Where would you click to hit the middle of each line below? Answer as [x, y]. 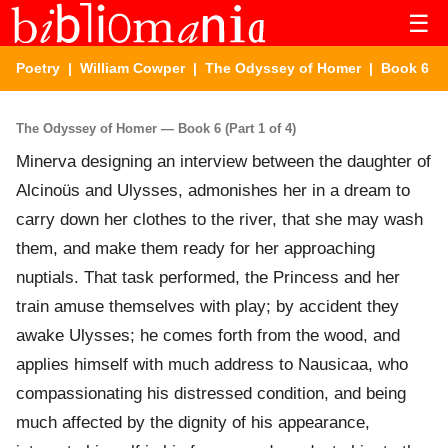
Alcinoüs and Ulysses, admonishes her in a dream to [213, 191]
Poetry [38, 68]
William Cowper [132, 68]
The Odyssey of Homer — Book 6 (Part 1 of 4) [156, 128]
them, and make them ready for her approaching [195, 249]
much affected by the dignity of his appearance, [193, 423]
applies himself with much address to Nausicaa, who [212, 365]
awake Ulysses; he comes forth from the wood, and [208, 336]
